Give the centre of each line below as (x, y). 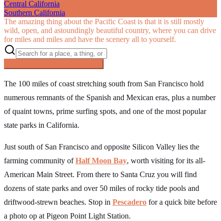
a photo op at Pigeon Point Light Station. (67, 216)
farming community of (40, 160)
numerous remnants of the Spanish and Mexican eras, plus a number (110, 97)
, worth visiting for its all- (166, 160)
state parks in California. (42, 125)
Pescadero (129, 202)
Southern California (35, 12)
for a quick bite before (182, 202)
